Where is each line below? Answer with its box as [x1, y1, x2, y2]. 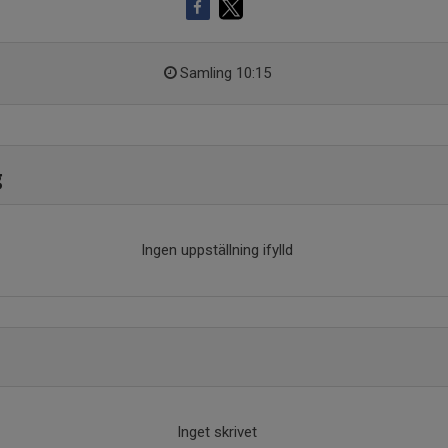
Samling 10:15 [179, 64, 271, 82]
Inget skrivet [176, 423, 257, 441]
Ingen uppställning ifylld [140, 241, 293, 259]
